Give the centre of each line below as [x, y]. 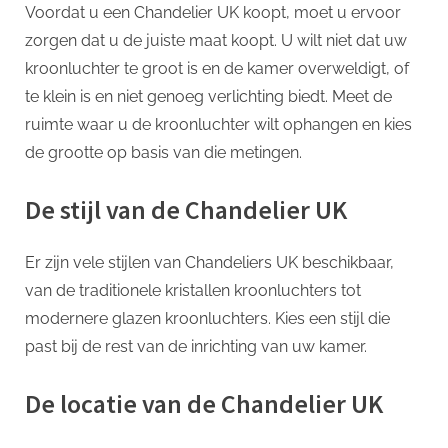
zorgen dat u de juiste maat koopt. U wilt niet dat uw [216, 40]
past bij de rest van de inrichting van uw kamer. [196, 347]
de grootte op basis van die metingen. [163, 152]
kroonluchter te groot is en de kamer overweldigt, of [217, 68]
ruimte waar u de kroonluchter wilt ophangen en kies [218, 124]
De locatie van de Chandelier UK [204, 404]
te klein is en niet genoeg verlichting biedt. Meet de [208, 96]
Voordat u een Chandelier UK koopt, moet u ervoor [213, 12]
